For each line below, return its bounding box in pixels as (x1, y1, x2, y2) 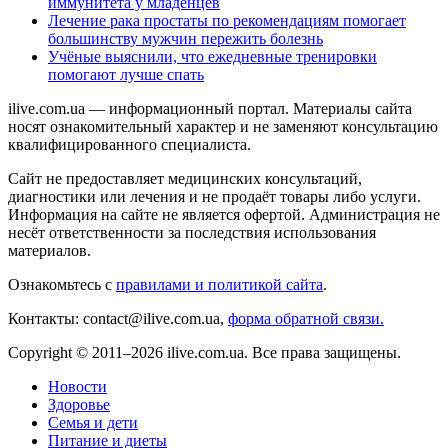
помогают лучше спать (48, 65, 204, 83)
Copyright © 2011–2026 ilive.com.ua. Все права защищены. (8, 343, 401, 361)
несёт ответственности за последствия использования (8, 223, 376, 241)
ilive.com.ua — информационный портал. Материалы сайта (8, 99, 412, 117)
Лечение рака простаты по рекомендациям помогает (48, 11, 406, 29)
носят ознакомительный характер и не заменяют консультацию (8, 117, 438, 135)
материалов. (8, 241, 91, 259)
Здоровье (48, 395, 110, 413)
